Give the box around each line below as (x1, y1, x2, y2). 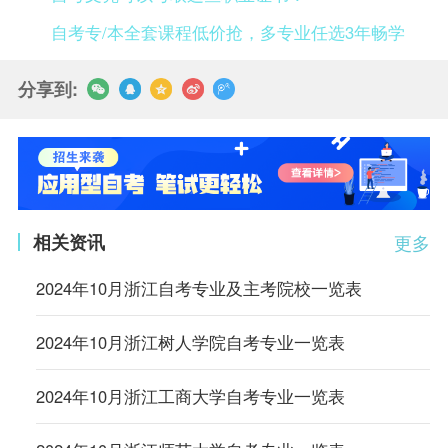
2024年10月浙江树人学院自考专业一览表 (35, 330, 345, 355)
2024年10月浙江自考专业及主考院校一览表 (35, 275, 362, 300)
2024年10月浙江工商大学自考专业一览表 (35, 384, 345, 409)
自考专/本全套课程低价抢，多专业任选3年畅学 (51, 20, 406, 45)
